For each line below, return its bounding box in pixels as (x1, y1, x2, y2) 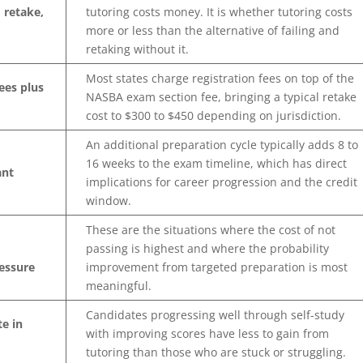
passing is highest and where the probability (86, 240, 330, 256)
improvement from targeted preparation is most (86, 258, 348, 275)
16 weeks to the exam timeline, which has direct (86, 155, 348, 171)
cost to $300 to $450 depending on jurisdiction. (86, 107, 342, 123)
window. (86, 192, 132, 208)
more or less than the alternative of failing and (86, 22, 340, 38)
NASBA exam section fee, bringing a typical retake (86, 88, 357, 105)
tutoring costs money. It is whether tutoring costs (86, 3, 353, 19)
